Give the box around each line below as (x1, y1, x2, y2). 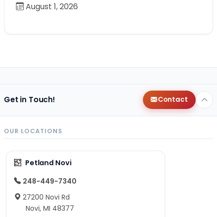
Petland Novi (25, 157, 72, 168)
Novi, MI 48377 (26, 203, 74, 213)
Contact (157, 95, 188, 105)
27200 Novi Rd (23, 192, 70, 202)
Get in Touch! (4, 94, 56, 105)
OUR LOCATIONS (4, 126, 62, 135)
